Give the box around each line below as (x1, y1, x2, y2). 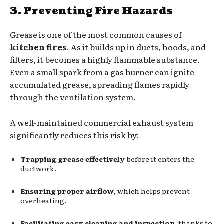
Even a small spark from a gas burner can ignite (10, 65, 194, 78)
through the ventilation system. (10, 90, 136, 103)
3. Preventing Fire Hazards (10, 4, 173, 18)
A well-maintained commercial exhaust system (10, 116, 193, 128)
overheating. (20, 195, 66, 205)
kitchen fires (10, 40, 67, 53)
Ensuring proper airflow (20, 185, 114, 196)
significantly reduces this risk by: (10, 128, 139, 141)
